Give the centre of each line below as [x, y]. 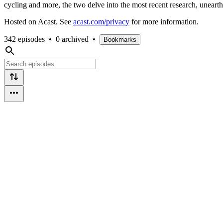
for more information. [164, 21]
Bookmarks [120, 39]
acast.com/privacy [101, 21]
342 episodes [24, 39]
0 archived [72, 39]
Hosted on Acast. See [39, 21]
